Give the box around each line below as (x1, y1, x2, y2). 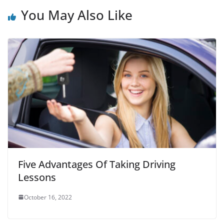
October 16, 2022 (24, 192, 72, 201)
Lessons (18, 170, 56, 184)
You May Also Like (21, 6, 132, 24)
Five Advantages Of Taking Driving (18, 157, 175, 171)
